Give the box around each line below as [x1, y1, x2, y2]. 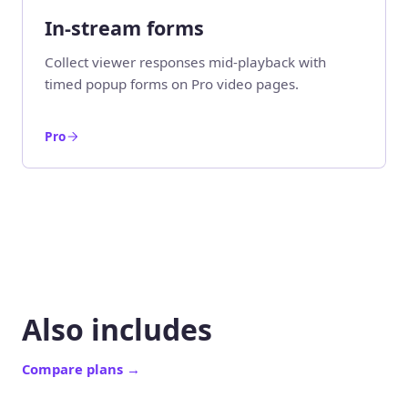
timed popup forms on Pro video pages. [45, 75, 299, 94]
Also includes [22, 309, 212, 349]
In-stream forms [45, 14, 204, 41]
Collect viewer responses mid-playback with [45, 53, 326, 72]
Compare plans [22, 359, 127, 378]
